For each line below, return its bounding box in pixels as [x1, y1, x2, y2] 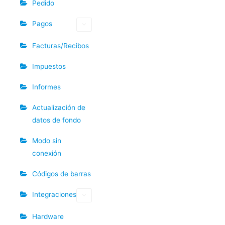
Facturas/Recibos [32, 41, 89, 50]
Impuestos [32, 62, 66, 70]
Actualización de [32, 103, 85, 111]
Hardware [32, 212, 64, 220]
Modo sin [32, 136, 61, 145]
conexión [32, 149, 61, 157]
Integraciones [32, 190, 76, 198]
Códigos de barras [32, 169, 91, 178]
